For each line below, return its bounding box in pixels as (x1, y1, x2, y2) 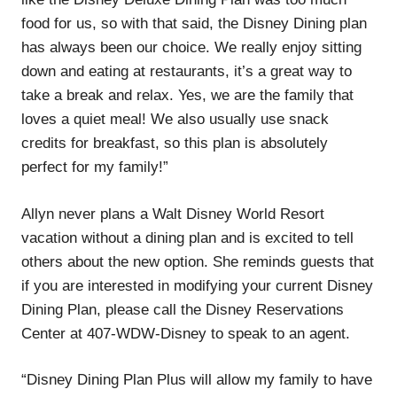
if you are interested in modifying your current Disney (21, 276, 373, 294)
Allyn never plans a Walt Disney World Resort (21, 205, 324, 222)
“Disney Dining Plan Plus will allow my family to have (21, 371, 372, 389)
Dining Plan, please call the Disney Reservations (21, 300, 344, 318)
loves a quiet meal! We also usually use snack (21, 111, 329, 128)
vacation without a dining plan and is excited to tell (21, 229, 354, 246)
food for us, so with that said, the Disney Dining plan (21, 15, 367, 33)
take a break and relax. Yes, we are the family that (21, 87, 354, 105)
